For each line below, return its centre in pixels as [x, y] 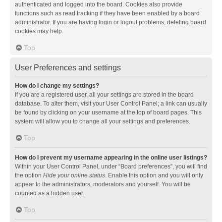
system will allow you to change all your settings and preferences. [103, 121]
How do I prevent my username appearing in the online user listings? [111, 157]
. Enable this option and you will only [154, 175]
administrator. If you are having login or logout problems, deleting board [111, 22]
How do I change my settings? [57, 85]
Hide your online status [74, 175]
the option [29, 175]
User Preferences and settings [68, 67]
